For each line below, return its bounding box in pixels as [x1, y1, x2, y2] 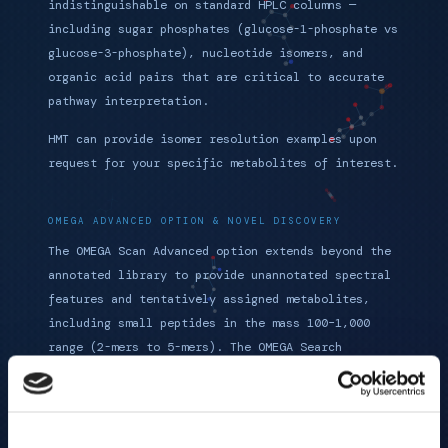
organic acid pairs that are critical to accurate [48, 69, 384, 85]
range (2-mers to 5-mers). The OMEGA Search [48, 339, 342, 355]
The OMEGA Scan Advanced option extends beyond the [48, 243, 391, 259]
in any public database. [48, 411, 209, 427]
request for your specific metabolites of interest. [48, 155, 398, 171]
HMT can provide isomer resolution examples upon [48, 131, 377, 147]
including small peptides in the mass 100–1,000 [48, 315, 370, 331]
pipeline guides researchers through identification [48, 363, 398, 379]
